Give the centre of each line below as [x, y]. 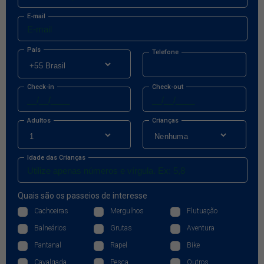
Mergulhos [127, 211]
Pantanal [48, 245]
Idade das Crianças [56, 157]
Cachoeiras [51, 211]
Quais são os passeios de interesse [82, 195]
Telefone [165, 52]
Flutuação [202, 211]
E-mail [36, 16]
